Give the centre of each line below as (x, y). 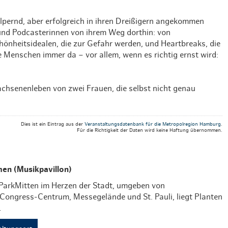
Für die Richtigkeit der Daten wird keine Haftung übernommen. (149, 130)
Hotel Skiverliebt (132, 7)
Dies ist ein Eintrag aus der (52, 124)
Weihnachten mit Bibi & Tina (155, 28)
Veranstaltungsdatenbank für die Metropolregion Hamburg (152, 124)
